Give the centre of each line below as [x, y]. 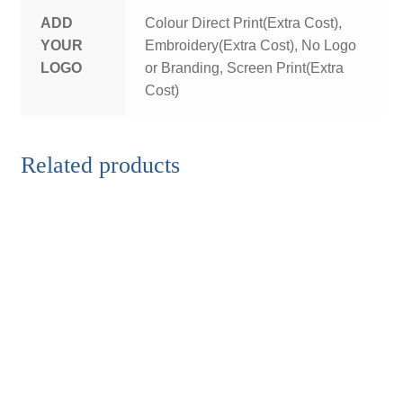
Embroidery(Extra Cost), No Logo [251, 46]
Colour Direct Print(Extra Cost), [244, 23]
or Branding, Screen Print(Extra [245, 68]
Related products [100, 165]
